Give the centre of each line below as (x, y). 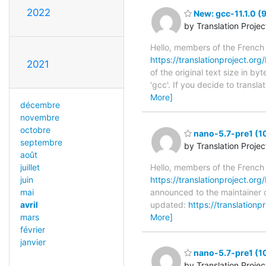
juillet (30, 167)
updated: (169, 204)
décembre (40, 104)
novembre (39, 117)
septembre (41, 142)
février (32, 229)
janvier (33, 242)
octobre (35, 129)
